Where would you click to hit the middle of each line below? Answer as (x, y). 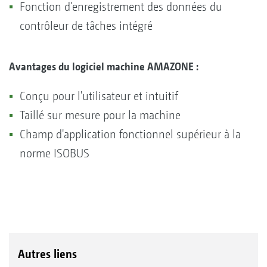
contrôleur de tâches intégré (86, 26)
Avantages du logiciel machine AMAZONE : (104, 66)
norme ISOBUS (55, 153)
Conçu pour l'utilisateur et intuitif (99, 96)
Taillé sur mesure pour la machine (100, 115)
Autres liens (47, 254)
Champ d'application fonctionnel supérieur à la (130, 134)
